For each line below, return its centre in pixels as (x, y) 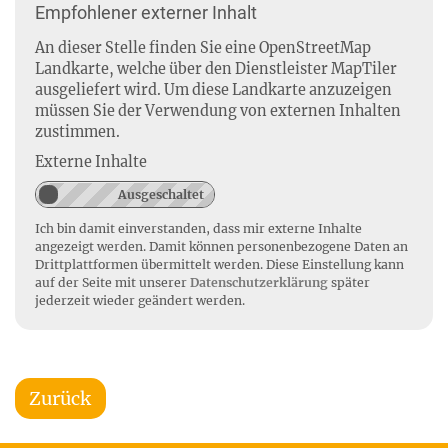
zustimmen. (77, 132)
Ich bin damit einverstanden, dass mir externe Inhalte (198, 228)
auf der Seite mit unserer (112, 282)
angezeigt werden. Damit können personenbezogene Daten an (221, 246)
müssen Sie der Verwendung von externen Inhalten (218, 111)
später (349, 282)
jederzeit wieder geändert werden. (140, 300)
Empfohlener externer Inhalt (146, 13)
